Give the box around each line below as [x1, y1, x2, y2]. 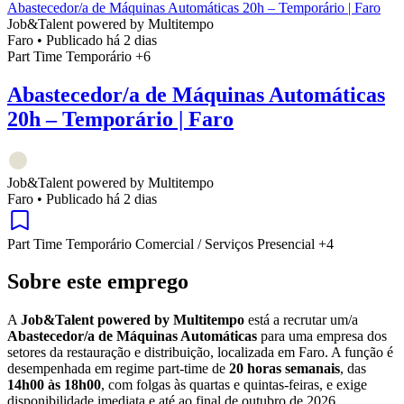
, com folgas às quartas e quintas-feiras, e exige [101, 377, 367, 393]
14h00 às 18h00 [7, 377, 101, 393]
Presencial [257, 235, 318, 252]
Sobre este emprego [7, 270, 188, 294]
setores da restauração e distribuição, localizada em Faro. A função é [7, 344, 393, 361]
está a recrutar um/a [244, 312, 358, 328]
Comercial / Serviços [135, 235, 257, 252]
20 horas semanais [229, 361, 340, 377]
